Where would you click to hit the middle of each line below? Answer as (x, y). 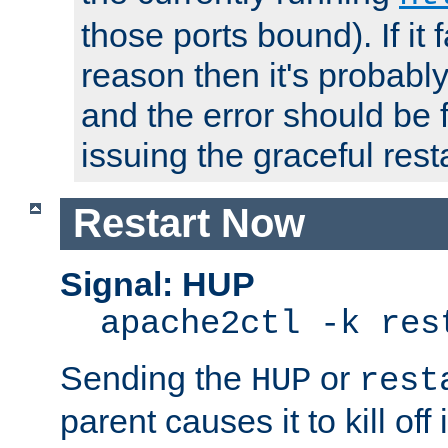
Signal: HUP (157, 283)
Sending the (155, 377)
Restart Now (188, 223)
